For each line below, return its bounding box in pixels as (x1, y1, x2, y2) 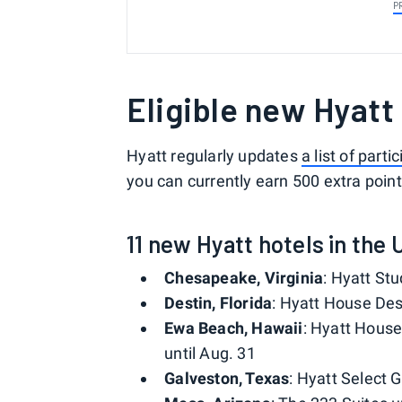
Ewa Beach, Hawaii (164, 319, 303, 337)
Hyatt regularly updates (127, 146, 302, 165)
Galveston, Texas (164, 369, 290, 388)
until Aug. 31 (164, 344, 256, 363)
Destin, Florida (164, 293, 273, 312)
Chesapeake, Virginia (164, 268, 324, 287)
